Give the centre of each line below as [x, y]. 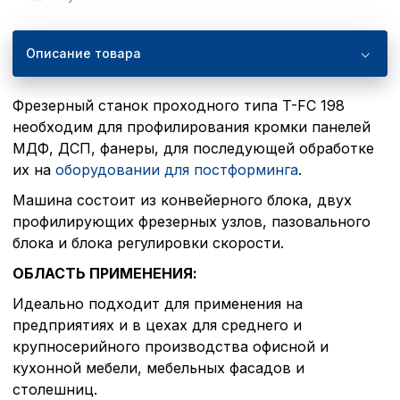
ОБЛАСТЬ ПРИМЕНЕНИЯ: [105, 274]
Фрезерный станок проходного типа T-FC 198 [179, 106]
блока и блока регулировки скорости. [148, 243]
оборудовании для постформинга [177, 170]
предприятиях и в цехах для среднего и [157, 325]
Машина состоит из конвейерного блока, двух [182, 200]
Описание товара [83, 54]
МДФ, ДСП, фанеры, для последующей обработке [193, 149]
